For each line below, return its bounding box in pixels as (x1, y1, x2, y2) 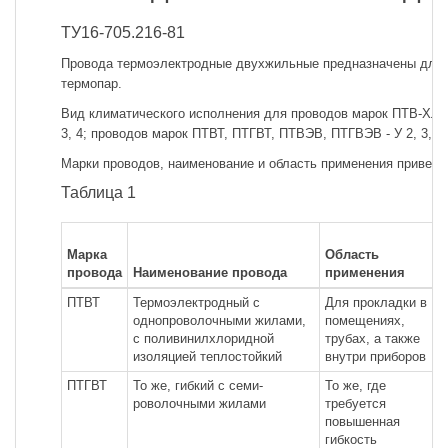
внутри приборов (325, 348, 426, 364)
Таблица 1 (61, 183, 136, 202)
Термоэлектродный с (133, 294, 260, 310)
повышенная (325, 413, 400, 429)
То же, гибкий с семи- (133, 377, 263, 393)
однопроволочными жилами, (133, 312, 306, 328)
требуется (325, 395, 386, 411)
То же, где (325, 377, 386, 393)
